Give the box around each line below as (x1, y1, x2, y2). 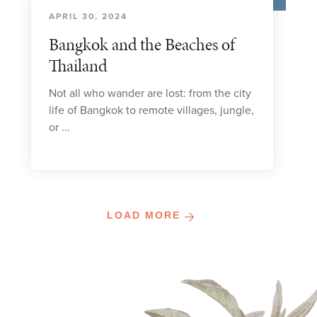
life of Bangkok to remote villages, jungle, (49, 103, 254, 117)
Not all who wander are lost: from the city (49, 86, 251, 100)
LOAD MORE (107, 209, 180, 221)
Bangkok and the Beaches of (49, 33, 235, 56)
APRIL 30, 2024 (49, 11, 127, 21)
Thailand (49, 54, 107, 77)
